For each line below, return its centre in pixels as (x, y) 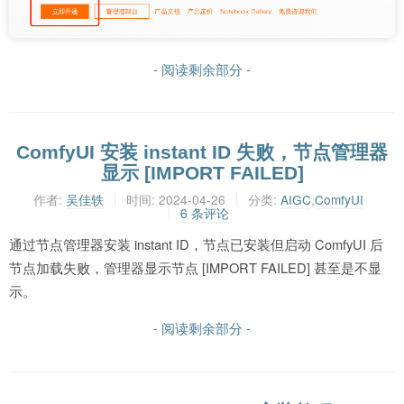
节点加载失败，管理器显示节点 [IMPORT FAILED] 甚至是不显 (195, 268)
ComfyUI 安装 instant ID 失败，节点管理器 (202, 152)
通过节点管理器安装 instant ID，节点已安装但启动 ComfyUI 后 (196, 244)
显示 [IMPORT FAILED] (202, 173)
